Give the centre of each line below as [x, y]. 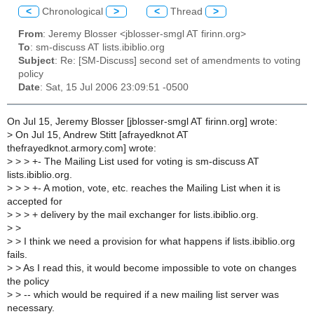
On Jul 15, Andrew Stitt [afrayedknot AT [101, 135]
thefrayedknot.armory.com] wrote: [82, 148]
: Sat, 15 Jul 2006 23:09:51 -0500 [114, 88]
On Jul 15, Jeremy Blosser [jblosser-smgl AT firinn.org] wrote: [142, 121]
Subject [36, 61]
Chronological [73, 11]
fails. [17, 254]
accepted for [35, 201]
